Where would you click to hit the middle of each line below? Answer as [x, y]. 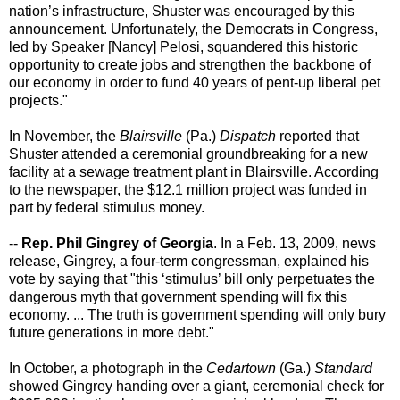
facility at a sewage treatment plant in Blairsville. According [194, 172]
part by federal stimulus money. [107, 208]
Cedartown [241, 369]
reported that [317, 137]
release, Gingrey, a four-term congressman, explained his [189, 262]
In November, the [64, 137]
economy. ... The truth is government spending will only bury [197, 315]
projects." [38, 101]
